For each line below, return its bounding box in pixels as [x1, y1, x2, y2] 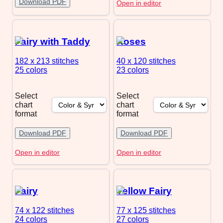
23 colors [116, 66, 149, 75]
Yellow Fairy [116, 186, 172, 197]
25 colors [15, 66, 47, 75]
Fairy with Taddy [15, 36, 90, 47]
